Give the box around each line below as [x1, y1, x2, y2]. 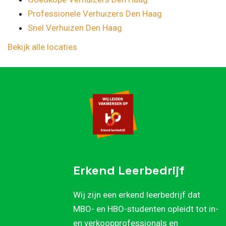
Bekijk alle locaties [8, 42, 77, 52]
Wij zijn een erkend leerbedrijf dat [73, 190, 200, 200]
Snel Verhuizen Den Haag [28, 23, 122, 33]
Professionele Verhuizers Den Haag [28, 9, 162, 19]
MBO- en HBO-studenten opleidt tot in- [73, 204, 218, 214]
